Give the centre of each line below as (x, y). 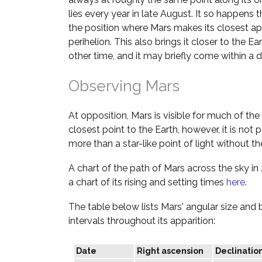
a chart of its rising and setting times (147, 182)
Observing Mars (124, 86)
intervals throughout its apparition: (142, 221)
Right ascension (170, 251)
